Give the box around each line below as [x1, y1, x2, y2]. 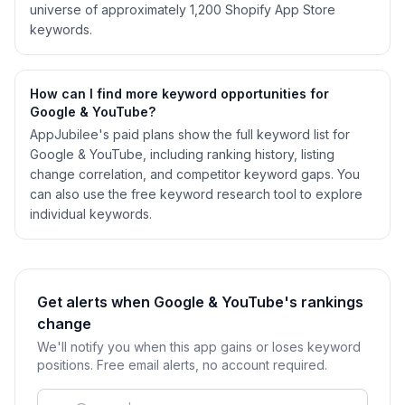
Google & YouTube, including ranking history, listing [30, 146, 334, 162]
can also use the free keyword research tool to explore [30, 186, 363, 202]
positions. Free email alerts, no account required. [37, 357, 327, 372]
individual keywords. [30, 206, 152, 221]
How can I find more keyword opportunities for [30, 86, 329, 101]
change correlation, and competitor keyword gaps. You [30, 166, 360, 182]
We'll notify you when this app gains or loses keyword [37, 339, 361, 354]
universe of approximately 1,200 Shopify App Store [30, 2, 335, 17]
